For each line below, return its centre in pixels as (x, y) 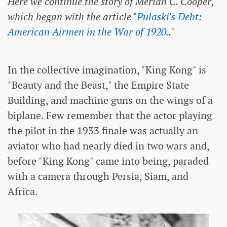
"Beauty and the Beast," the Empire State (98, 85)
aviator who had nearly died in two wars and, (108, 146)
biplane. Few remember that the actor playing (110, 115)
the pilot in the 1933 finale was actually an (103, 130)
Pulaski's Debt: (169, 16)
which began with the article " (72, 16)
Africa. (23, 191)
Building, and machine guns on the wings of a (110, 100)
